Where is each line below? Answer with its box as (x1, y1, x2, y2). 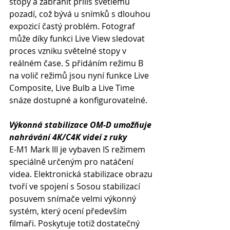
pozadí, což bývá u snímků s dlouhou (9, 8, 152, 20)
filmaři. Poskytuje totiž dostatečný (9, 218, 142, 229)
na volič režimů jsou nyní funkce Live (9, 70, 151, 81)
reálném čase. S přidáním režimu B (9, 57, 145, 69)
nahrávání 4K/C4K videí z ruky (9, 131, 127, 143)
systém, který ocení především (9, 205, 129, 217)
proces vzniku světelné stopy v (9, 45, 128, 56)
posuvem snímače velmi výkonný (9, 193, 138, 204)
